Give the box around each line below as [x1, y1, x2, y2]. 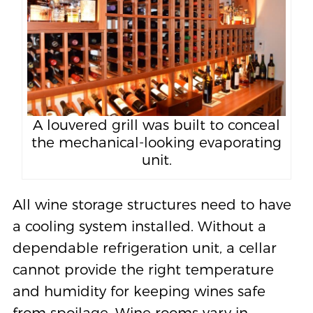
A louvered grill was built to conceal [33, 115, 280, 133]
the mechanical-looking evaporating [31, 133, 282, 151]
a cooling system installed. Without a [12, 217, 266, 235]
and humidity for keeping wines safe [12, 282, 265, 300]
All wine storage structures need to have [12, 196, 291, 214]
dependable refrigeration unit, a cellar [12, 239, 277, 257]
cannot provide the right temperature [12, 261, 274, 279]
